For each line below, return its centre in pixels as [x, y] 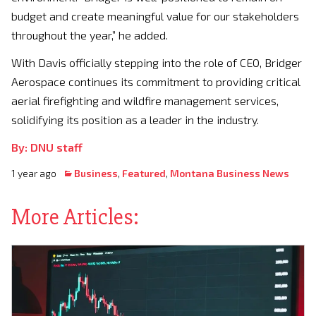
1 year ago [37, 173]
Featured [144, 173]
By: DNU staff [47, 147]
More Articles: [75, 217]
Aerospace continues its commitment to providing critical [156, 81]
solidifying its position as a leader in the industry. [135, 120]
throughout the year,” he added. [90, 35]
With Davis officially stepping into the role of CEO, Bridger [157, 62]
